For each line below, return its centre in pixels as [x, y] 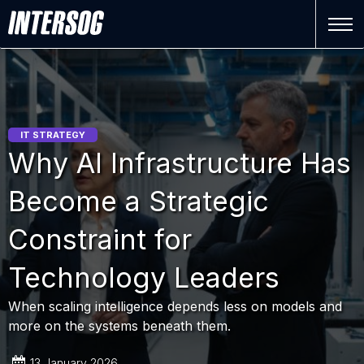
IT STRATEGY [53, 135]
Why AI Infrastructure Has [180, 163]
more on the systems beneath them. [119, 326]
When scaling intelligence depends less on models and [175, 306]
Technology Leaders [144, 277]
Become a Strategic [139, 201]
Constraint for [100, 239]
